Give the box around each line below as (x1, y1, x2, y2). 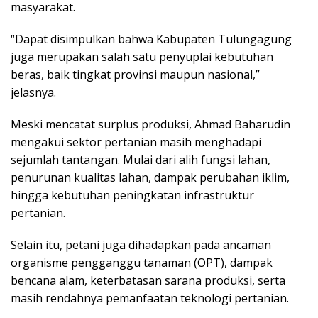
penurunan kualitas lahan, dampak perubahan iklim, (11, 170, 290, 186)
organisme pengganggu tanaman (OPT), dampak (11, 255, 273, 271)
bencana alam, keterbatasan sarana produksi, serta (11, 273, 285, 289)
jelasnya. (11, 84, 56, 101)
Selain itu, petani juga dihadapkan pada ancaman (11, 237, 271, 253)
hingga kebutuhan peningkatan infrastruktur (11, 187, 254, 204)
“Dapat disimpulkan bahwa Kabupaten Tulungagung (11, 31, 292, 48)
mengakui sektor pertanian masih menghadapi (11, 134, 261, 150)
